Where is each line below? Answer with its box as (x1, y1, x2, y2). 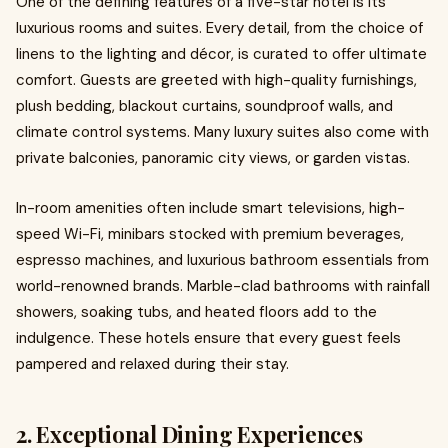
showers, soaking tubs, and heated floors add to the (16, 302, 377, 322)
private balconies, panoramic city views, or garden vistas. (16, 148, 410, 168)
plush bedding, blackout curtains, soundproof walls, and (16, 96, 393, 116)
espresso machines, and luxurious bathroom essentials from (16, 250, 429, 270)
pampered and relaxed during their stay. (16, 354, 289, 374)
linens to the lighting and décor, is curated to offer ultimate (16, 44, 427, 64)
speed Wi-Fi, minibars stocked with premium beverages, (16, 224, 404, 244)
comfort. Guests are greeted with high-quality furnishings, (16, 70, 417, 90)
